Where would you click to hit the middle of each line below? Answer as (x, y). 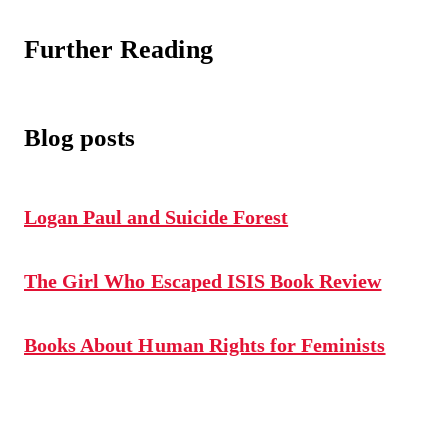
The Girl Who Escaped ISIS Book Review (203, 280)
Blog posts (80, 137)
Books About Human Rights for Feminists (205, 344)
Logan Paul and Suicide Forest (156, 216)
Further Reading (118, 49)
